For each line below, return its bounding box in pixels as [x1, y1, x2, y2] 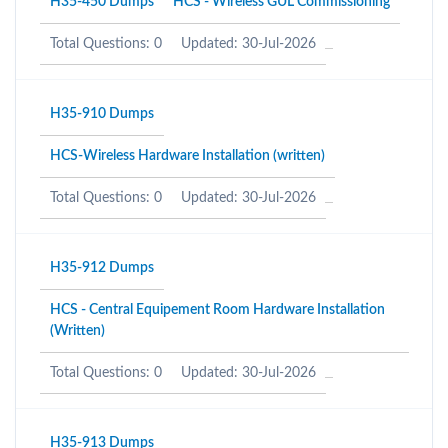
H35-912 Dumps [50, 261, 154, 275]
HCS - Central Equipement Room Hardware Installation [50, 303, 385, 317]
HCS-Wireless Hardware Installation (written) [50, 149, 325, 163]
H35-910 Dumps [50, 107, 154, 121]
